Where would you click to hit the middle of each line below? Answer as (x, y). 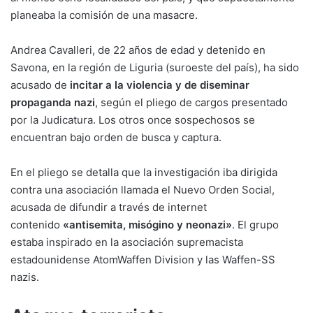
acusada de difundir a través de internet (109, 208)
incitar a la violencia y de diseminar (160, 85)
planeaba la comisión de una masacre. (104, 15)
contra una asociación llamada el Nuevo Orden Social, (143, 190)
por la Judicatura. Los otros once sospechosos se (133, 120)
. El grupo (255, 225)
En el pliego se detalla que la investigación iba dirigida (144, 173)
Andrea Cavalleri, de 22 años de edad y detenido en (138, 50)
